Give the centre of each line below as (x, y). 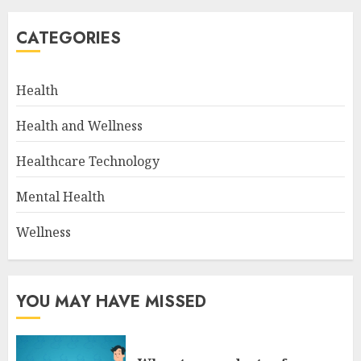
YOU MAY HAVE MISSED (111, 302)
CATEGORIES (68, 38)
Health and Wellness (79, 126)
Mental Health (60, 197)
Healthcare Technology (88, 161)
